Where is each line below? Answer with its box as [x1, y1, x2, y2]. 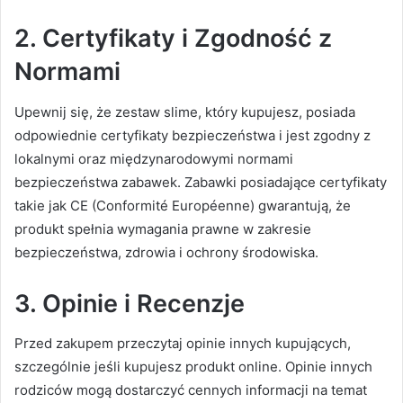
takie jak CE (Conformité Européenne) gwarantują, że [14, 196, 351, 214]
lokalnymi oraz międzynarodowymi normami [14, 149, 293, 167]
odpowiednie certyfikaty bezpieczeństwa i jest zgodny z [14, 126, 371, 144]
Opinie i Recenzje [42, 288, 245, 318]
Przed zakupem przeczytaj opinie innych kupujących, [14, 335, 351, 353]
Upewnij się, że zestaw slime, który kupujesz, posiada [14, 103, 355, 121]
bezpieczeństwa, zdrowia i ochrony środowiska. [14, 243, 318, 261]
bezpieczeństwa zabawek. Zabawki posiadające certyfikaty [14, 173, 387, 191]
